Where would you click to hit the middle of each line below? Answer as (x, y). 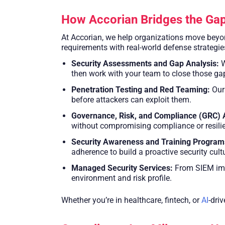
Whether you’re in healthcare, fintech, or (131, 200)
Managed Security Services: (122, 168)
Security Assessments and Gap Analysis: (145, 64)
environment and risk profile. (122, 178)
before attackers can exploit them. (131, 100)
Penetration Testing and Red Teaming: (141, 90)
